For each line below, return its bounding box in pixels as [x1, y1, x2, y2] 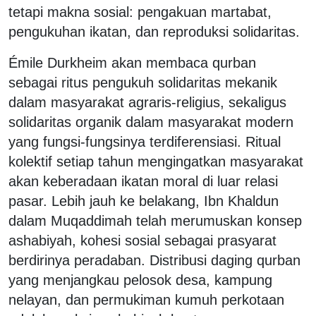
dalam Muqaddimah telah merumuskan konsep [8, 212, 302, 229]
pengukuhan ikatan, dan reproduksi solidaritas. [8, 23, 304, 39]
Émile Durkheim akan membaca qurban [8, 54, 256, 71]
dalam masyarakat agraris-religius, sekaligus [8, 94, 286, 110]
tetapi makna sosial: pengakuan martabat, [8, 4, 272, 20]
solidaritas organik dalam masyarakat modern [8, 114, 293, 130]
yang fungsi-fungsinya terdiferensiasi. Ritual [8, 133, 281, 150]
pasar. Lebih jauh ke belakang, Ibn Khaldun [8, 193, 279, 209]
